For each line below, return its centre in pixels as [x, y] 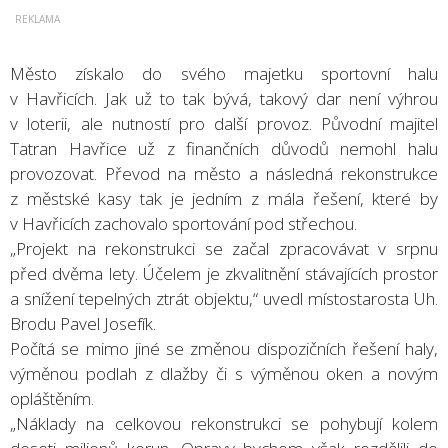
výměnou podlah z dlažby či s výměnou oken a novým [224, 373]
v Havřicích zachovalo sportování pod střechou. [183, 223]
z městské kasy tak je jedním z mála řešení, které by [224, 198]
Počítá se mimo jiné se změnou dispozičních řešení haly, [224, 348]
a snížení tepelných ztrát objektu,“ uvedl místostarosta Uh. [224, 298]
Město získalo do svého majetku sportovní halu [224, 73]
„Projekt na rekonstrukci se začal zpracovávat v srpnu [224, 248]
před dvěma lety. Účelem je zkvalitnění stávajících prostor [224, 273]
